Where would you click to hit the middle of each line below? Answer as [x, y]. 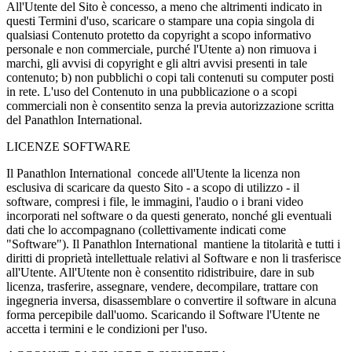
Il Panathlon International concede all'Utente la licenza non [153, 173]
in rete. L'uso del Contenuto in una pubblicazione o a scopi [152, 91]
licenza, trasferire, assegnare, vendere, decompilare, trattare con [162, 286]
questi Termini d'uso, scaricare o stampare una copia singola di [160, 20]
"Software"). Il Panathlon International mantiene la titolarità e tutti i [173, 244]
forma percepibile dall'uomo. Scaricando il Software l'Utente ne [163, 314]
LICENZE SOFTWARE [68, 146]
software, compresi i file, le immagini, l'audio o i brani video [155, 201]
